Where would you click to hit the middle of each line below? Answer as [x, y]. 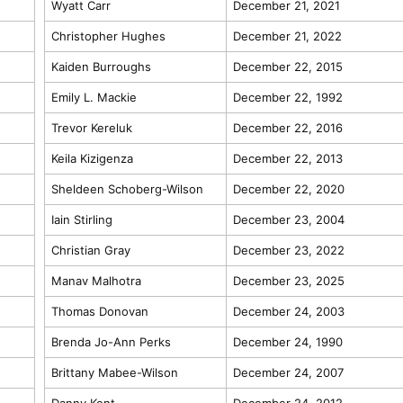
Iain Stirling [81, 219]
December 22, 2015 [287, 66]
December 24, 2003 [288, 311]
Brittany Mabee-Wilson [114, 372]
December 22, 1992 [287, 97]
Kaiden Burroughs [101, 66]
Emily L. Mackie [94, 97]
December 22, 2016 [287, 127]
